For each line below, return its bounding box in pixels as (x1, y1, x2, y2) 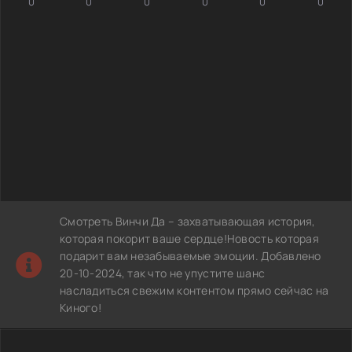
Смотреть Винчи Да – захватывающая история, (60, 213, 316, 229)
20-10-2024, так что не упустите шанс (60, 265, 266, 280)
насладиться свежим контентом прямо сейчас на (60, 282, 329, 298)
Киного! (60, 299, 101, 315)
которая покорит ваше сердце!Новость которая (60, 230, 320, 246)
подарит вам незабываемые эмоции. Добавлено (60, 247, 321, 263)
